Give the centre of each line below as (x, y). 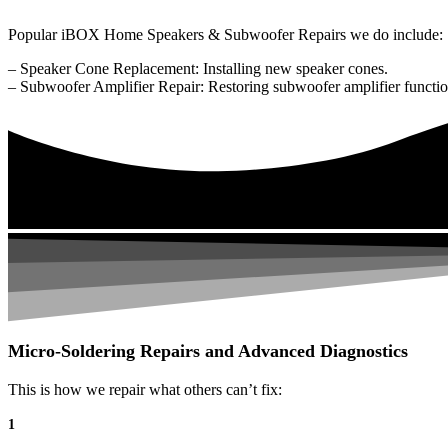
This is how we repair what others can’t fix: (145, 389)
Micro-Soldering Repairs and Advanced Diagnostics (208, 350)
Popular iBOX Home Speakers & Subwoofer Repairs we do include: (225, 34)
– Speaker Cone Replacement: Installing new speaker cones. (198, 68)
